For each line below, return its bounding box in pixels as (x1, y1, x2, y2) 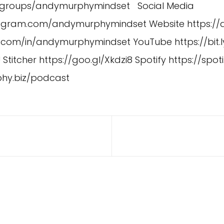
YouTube (130, 35, 174, 48)
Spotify (132, 53, 168, 66)
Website (146, 17, 187, 30)
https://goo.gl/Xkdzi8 (39, 53, 132, 66)
